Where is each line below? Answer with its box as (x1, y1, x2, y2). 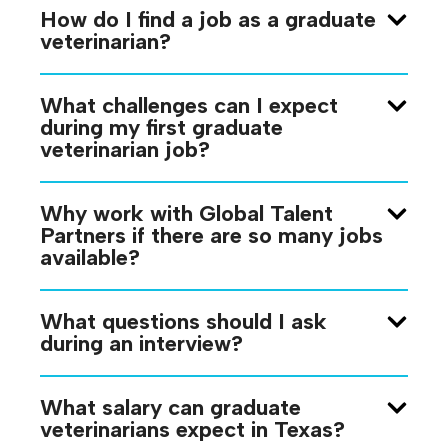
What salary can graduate (40, 393, 301, 421)
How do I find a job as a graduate (40, 5, 376, 33)
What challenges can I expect (40, 91, 338, 119)
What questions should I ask (40, 307, 327, 335)
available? (40, 243, 140, 271)
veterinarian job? (40, 135, 210, 163)
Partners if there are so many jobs (40, 221, 383, 249)
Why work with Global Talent (40, 199, 333, 227)
